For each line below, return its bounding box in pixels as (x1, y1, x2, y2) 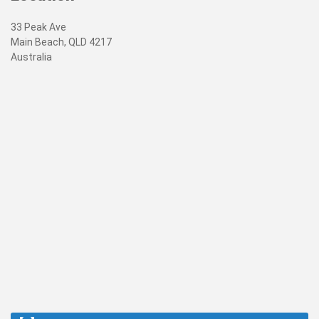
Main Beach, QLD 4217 (11, 36, 112, 48)
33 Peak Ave (11, 21, 66, 33)
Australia (11, 51, 52, 63)
